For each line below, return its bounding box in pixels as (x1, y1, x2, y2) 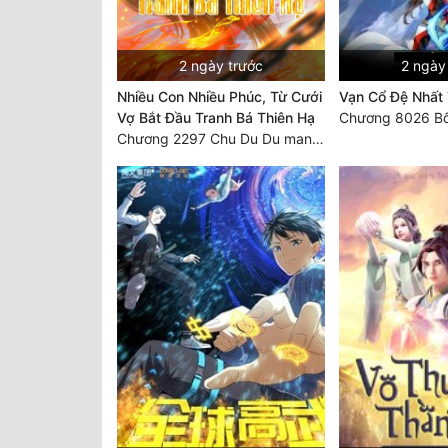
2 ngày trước (178, 57, 263, 75)
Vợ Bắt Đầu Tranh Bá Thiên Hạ (117, 109, 315, 127)
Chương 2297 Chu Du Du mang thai (312, 130, 324, 148)
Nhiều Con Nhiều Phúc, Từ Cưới (117, 88, 322, 106)
